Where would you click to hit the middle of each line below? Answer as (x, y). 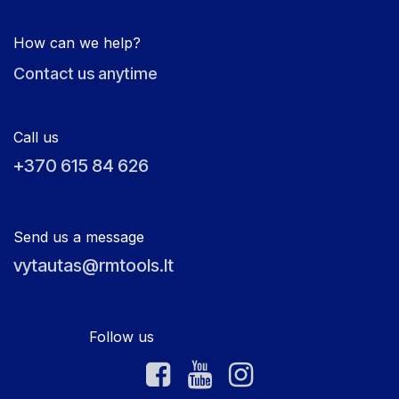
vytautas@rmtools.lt (94, 266)
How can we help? (77, 43)
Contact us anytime (85, 74)
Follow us (84, 337)
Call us (36, 138)
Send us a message (79, 237)
